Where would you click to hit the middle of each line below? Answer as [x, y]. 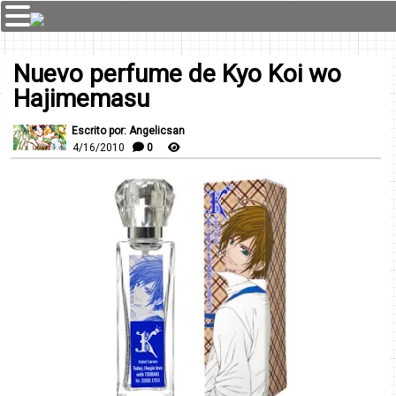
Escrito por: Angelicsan [128, 131]
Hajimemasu [81, 99]
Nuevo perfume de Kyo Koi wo [177, 74]
